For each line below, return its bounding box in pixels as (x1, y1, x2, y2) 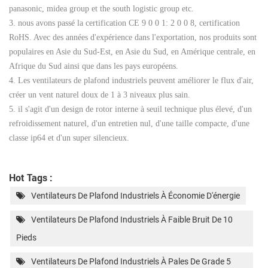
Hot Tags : (9, 170, 53, 184)
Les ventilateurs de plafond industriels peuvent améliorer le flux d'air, (16, 75, 254, 85)
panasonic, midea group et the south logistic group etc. (9, 4, 194, 13)
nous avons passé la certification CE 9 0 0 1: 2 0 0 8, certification (16, 18, 240, 28)
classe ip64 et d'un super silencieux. (9, 133, 129, 142)
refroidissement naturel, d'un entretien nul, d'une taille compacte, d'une (9, 118, 249, 128)
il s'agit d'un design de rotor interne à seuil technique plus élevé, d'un (16, 104, 252, 114)
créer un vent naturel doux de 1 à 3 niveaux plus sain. (9, 90, 190, 99)
